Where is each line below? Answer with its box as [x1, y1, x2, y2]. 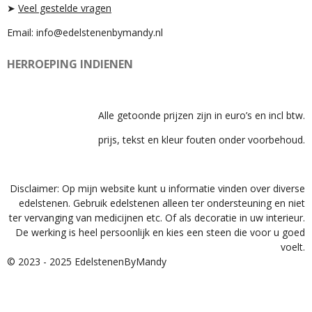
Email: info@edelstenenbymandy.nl [7, 26, 163, 39]
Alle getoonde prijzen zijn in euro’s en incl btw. [98, 109, 305, 122]
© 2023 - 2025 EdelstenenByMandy [7, 255, 166, 268]
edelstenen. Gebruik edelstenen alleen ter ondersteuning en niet [19, 196, 305, 210]
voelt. [281, 240, 305, 253]
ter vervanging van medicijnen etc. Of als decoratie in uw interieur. [9, 211, 305, 224]
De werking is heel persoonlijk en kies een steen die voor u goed [15, 226, 305, 239]
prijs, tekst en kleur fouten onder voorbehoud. [98, 133, 305, 146]
